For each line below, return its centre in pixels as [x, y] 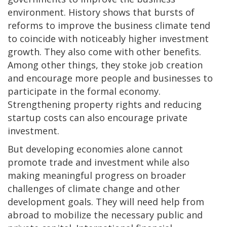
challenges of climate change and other [94, 189]
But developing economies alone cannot [95, 149]
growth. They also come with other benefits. [104, 52]
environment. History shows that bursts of [101, 12]
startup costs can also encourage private [98, 118]
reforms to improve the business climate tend [109, 26]
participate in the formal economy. [84, 91]
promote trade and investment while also [99, 162]
